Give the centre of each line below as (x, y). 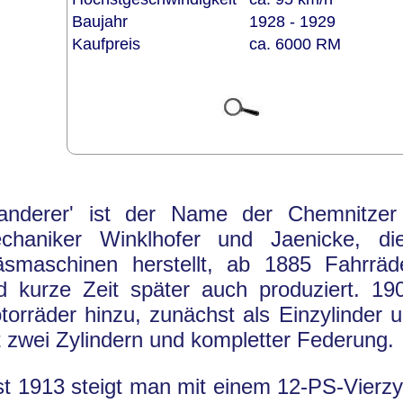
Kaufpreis (110, 44)
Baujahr (104, 21)
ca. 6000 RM (295, 44)
